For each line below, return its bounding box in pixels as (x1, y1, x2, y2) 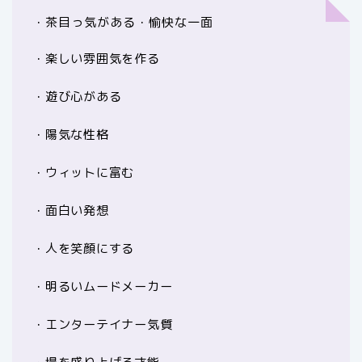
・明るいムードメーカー (32, 277, 173, 295)
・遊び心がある (32, 87, 122, 105)
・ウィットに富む (32, 163, 135, 181)
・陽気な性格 (32, 125, 109, 143)
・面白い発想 (32, 201, 109, 219)
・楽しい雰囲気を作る (32, 49, 160, 67)
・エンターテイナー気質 (32, 315, 173, 333)
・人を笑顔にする (32, 239, 135, 257)
